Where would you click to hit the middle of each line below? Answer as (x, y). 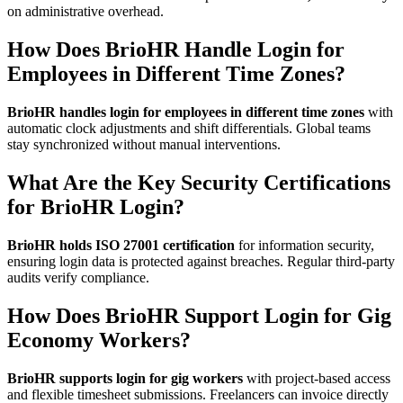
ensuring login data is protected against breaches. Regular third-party (201, 261)
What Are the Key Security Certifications (199, 183)
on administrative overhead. (85, 12)
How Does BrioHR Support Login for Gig (199, 315)
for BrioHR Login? (96, 207)
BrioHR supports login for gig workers (125, 378)
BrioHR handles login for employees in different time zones (186, 112)
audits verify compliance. (78, 278)
